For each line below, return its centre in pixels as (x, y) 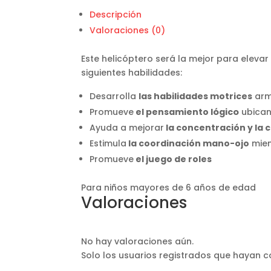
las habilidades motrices (196, 96)
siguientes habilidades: (132, 72)
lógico (225, 112)
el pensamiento (172, 112)
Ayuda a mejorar (127, 127)
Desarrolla (114, 96)
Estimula (108, 143)
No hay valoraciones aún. (138, 241)
